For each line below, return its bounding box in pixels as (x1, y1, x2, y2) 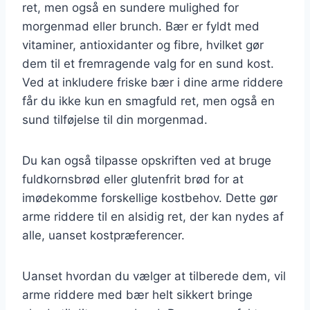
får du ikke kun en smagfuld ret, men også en (22, 93, 275, 108)
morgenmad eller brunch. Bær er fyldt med (22, 19, 259, 33)
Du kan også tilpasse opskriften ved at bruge (22, 153, 271, 167)
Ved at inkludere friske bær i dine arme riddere (22, 75, 283, 89)
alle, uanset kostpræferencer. (22, 228, 185, 242)
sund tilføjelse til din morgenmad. (22, 112, 208, 127)
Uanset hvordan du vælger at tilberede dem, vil (22, 268, 286, 283)
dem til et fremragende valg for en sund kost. (22, 56, 274, 71)
